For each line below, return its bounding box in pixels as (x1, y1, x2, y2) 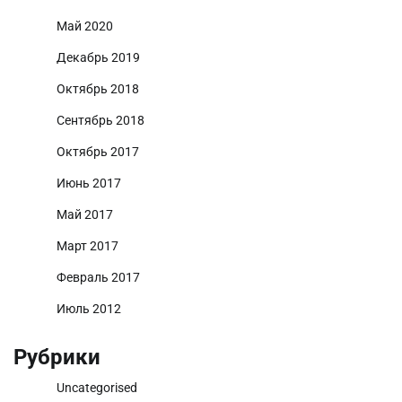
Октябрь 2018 (57, 81, 139, 96)
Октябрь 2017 (57, 144, 139, 159)
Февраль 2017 (57, 269, 140, 284)
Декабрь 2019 (57, 49, 140, 65)
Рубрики (13, 344, 100, 370)
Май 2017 (57, 206, 113, 222)
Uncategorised (57, 380, 137, 395)
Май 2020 (57, 18, 113, 33)
